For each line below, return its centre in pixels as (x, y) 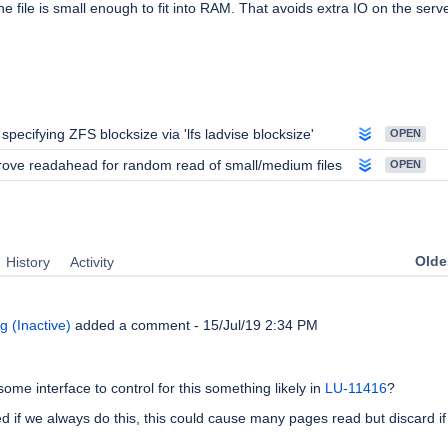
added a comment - (137, 325)
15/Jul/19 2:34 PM (260, 325)
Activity (92, 262)
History (28, 262)
